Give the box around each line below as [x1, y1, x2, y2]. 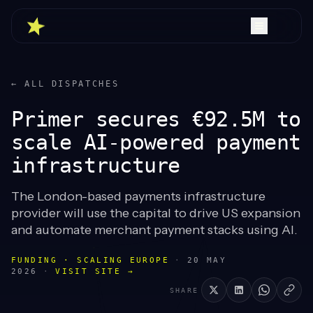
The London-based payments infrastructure [11, 189, 265, 204]
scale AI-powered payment [11, 130, 300, 154]
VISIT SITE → [55, 267, 135, 276]
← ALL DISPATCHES [11, 79, 119, 89]
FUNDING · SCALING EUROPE [11, 256, 170, 265]
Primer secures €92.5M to [11, 107, 300, 131]
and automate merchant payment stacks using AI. [11, 222, 298, 238]
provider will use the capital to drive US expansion [11, 205, 300, 221]
